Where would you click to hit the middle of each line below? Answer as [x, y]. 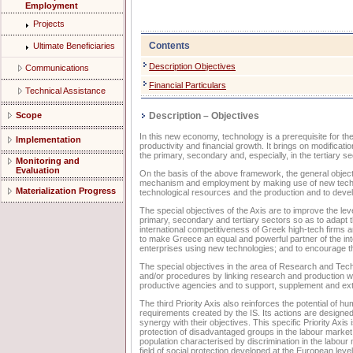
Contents [169, 46]
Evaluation [38, 170]
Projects [49, 24]
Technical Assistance [65, 91]
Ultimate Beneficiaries [74, 46]
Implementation [48, 139]
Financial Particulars [188, 85]
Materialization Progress [66, 191]
